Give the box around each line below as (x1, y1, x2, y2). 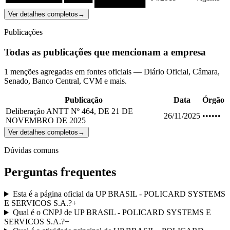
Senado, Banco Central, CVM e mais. (4, 76, 127, 86)
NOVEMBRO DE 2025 (6, 116, 86, 125)
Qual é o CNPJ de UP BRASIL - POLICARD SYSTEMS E (12, 208, 211, 217)
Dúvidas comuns (4, 146, 59, 155)
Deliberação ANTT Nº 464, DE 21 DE (6, 107, 133, 116)
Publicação (65, 95, 103, 105)
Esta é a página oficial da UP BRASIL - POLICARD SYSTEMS (12, 189, 225, 199)
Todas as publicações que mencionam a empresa (4, 46, 206, 57)
